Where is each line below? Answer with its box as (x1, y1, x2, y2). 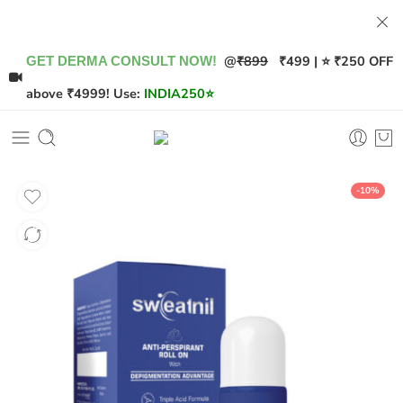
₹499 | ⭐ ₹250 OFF (268, 52, 393, 70)
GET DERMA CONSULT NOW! (26, 54, 217, 68)
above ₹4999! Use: (26, 85, 140, 103)
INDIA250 (144, 85, 205, 103)
